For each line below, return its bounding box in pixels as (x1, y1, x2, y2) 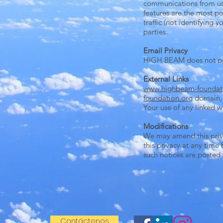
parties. (143, 27, 168, 36)
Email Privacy (143, 46, 188, 55)
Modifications (143, 121, 188, 131)
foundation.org (143, 93, 193, 103)
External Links (143, 74, 189, 84)
